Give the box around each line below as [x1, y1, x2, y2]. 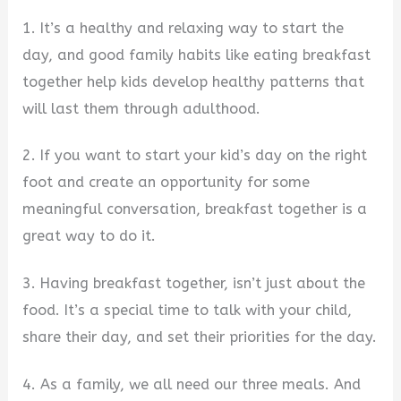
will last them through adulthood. [22, 99, 261, 117]
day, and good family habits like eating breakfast [22, 46, 371, 64]
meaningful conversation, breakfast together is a [22, 200, 368, 218]
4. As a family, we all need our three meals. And [22, 375, 362, 393]
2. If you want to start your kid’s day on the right [22, 147, 368, 165]
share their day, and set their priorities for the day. [22, 328, 378, 346]
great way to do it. [22, 227, 157, 245]
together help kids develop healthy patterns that [22, 73, 365, 90]
